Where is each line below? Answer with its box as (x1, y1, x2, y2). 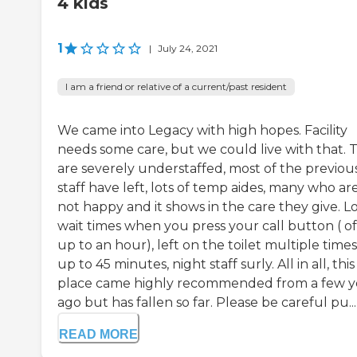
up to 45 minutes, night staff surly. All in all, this (57, 256, 355, 272)
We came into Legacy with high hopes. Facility (57, 122, 347, 138)
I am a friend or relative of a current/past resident (65, 80, 287, 92)
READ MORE (59, 327, 138, 341)
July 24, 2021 (158, 41, 218, 54)
